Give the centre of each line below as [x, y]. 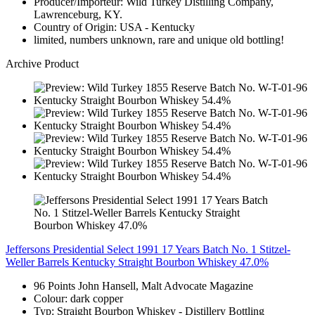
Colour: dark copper [78, 298]
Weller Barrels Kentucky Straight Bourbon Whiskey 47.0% [137, 262]
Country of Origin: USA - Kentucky [114, 27]
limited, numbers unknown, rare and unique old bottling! [159, 39]
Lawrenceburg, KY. [78, 14]
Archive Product [42, 63]
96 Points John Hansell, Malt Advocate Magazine [143, 285]
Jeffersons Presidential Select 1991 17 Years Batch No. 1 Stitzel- [148, 249]
